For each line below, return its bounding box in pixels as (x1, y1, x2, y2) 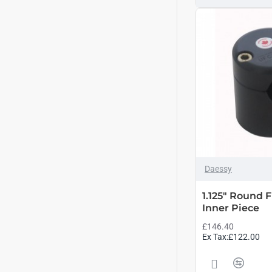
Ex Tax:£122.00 (202, 232, 260, 242)
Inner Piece (202, 202, 259, 214)
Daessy (205, 164, 232, 174)
